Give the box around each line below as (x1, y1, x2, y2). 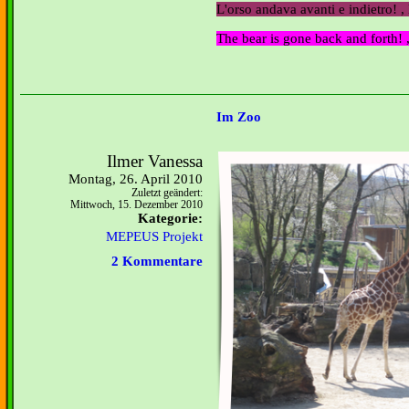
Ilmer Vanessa (107, 152, 203, 171)
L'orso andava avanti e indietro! (216, 2, 401, 17)
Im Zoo (216, 110, 261, 125)
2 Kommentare (111, 254, 203, 268)
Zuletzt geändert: (131, 187, 203, 199)
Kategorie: (138, 211, 203, 225)
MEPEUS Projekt (106, 229, 203, 244)
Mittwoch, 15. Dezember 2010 (70, 199, 203, 211)
